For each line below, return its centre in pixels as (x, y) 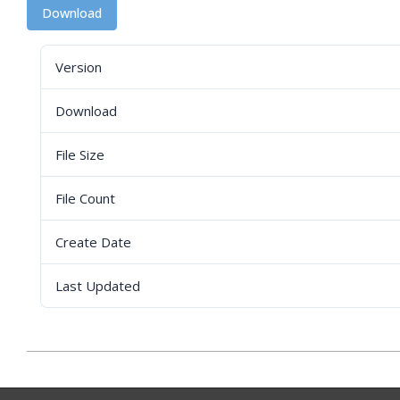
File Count (85, 198)
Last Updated (98, 286)
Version (79, 67)
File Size (80, 154)
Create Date (93, 242)
